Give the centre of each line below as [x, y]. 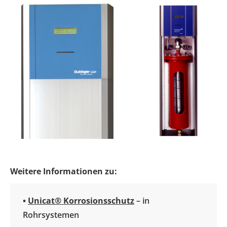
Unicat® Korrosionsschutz [81, 200]
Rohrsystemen [51, 215]
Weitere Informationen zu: [64, 171]
